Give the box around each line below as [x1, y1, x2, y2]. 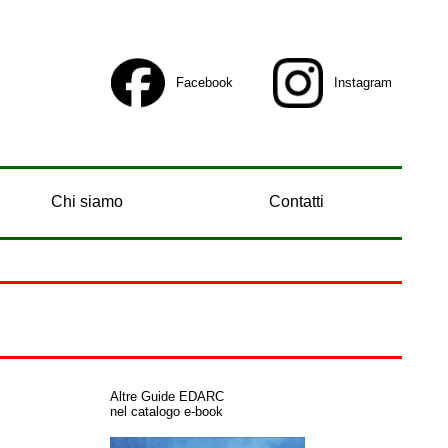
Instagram [333, 75, 392, 90]
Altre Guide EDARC [110, 389, 224, 404]
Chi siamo [50, 193, 123, 210]
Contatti [268, 193, 324, 210]
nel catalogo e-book [110, 404, 223, 419]
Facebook [176, 75, 233, 90]
